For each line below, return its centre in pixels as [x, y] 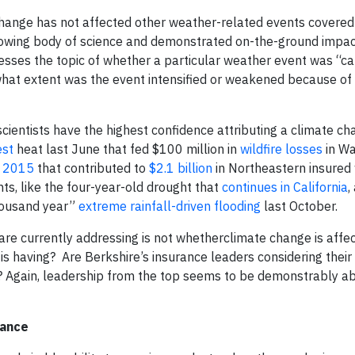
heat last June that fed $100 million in [127, 149]
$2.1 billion [181, 168]
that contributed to [92, 168]
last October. [299, 206]
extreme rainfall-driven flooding [170, 206]
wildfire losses [281, 149]
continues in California [285, 187]
